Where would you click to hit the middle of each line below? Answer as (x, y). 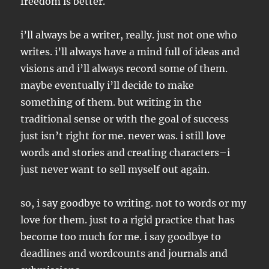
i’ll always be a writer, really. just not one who (129, 35)
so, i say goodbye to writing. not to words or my (134, 203)
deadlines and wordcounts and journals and (124, 254)
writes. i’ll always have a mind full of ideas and (130, 52)
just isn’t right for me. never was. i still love (123, 136)
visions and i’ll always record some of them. (124, 69)
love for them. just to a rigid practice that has (128, 220)
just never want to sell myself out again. (115, 170)
